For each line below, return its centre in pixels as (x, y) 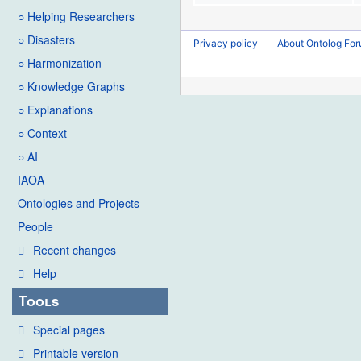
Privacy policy (226, 44)
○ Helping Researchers (76, 17)
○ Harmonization (60, 63)
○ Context (42, 133)
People (35, 227)
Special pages (69, 329)
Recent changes (75, 250)
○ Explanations (55, 110)
